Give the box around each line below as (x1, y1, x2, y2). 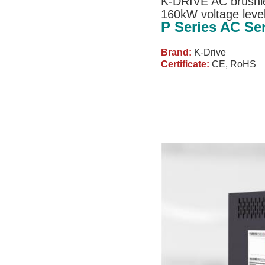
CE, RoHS (212, 59, 256, 69)
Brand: (161, 47, 192, 57)
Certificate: (161, 59, 209, 69)
